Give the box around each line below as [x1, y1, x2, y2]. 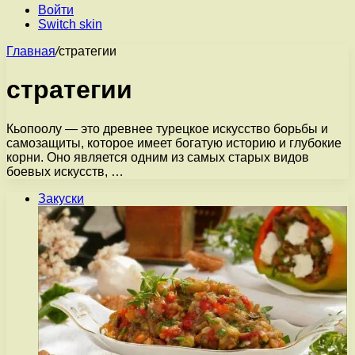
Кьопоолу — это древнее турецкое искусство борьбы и [6, 121, 328, 136]
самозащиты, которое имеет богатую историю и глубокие [6, 136, 342, 150]
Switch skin [38, 17, 102, 31]
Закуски [38, 191, 84, 205]
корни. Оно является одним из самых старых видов [6, 150, 309, 164]
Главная [6, 44, 55, 58]
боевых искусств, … [6, 164, 124, 178]
